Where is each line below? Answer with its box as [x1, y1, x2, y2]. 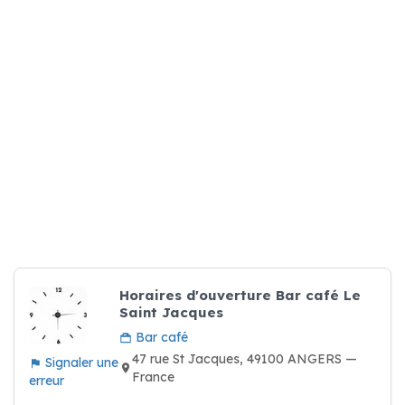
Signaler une [42, 354, 118, 371]
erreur [29, 372, 64, 389]
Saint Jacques [119, 304, 223, 321]
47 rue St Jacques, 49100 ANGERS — [132, 351, 357, 367]
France [132, 369, 174, 385]
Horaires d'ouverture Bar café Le [119, 287, 361, 304]
